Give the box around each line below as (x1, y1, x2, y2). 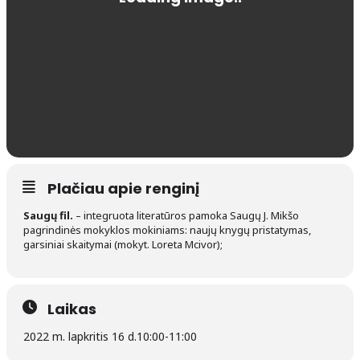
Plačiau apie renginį (47, 178, 199, 199)
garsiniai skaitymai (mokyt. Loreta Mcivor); (23, 237, 223, 252)
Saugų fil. (23, 208, 73, 223)
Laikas (47, 299, 96, 320)
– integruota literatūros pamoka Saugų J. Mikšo (73, 208, 299, 223)
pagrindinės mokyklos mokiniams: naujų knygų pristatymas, (23, 223, 311, 238)
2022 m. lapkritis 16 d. (23, 329, 137, 345)
